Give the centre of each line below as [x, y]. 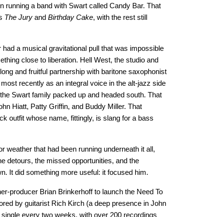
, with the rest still [120, 17]
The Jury [18, 17]
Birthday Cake [70, 17]
